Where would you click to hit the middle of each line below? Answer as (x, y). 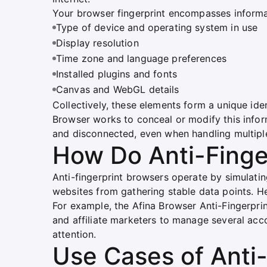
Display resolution (97, 43)
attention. (74, 234)
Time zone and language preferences (142, 58)
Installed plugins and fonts (117, 74)
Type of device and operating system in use (157, 27)
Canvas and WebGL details (118, 89)
